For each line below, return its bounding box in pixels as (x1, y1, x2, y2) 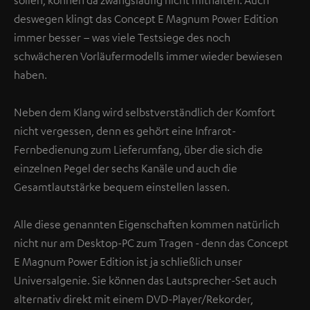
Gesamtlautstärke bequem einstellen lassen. (14, 179, 230, 194)
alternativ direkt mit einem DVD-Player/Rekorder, (14, 291, 253, 306)
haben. (14, 67, 47, 82)
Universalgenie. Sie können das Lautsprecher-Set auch (14, 273, 277, 287)
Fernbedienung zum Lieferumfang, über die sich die (14, 142, 263, 156)
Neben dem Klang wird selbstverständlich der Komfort (14, 104, 275, 119)
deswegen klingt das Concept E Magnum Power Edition (14, 11, 278, 26)
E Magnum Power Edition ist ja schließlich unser (14, 254, 242, 268)
